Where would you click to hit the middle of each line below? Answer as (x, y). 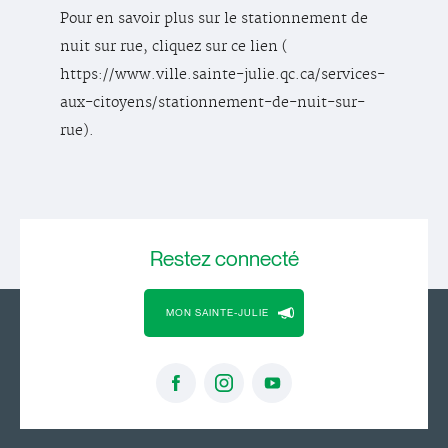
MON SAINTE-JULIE (217, 312)
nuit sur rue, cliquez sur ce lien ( (174, 46)
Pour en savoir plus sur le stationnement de (214, 18)
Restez (182, 259)
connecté (256, 259)
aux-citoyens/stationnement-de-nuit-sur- (212, 102)
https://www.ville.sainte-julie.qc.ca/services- (222, 74)
